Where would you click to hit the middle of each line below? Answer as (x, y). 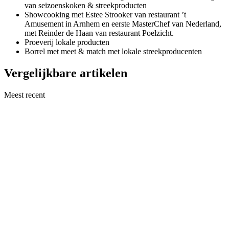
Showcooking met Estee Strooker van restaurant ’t (105, 15)
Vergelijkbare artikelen (66, 73)
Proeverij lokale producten (67, 42)
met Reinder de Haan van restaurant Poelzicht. (99, 33)
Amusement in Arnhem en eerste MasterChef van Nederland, (123, 24)
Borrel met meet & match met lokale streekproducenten (113, 52)
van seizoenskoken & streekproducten (86, 6)
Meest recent (25, 95)
